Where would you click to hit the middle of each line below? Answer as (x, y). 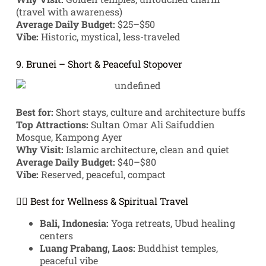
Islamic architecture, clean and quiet (146, 150)
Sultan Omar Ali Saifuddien (151, 125)
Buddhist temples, (176, 248)
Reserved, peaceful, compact (102, 175)
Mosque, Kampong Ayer (69, 137)
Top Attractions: (52, 125)
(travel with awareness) (69, 12)
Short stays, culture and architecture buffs (149, 112)
